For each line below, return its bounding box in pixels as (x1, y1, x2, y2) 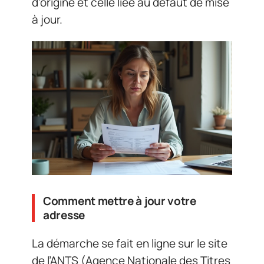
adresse (43, 207, 85, 223)
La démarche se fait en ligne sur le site (32, 236, 227, 252)
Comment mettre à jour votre (43, 193, 196, 209)
